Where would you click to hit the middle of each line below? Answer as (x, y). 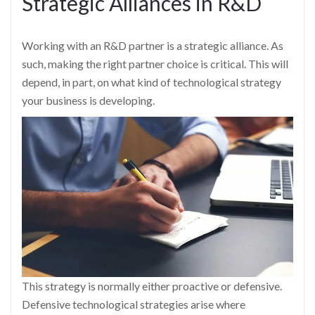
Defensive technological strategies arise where (134, 304)
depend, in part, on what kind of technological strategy (152, 82)
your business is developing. (88, 100)
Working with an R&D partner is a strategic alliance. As (153, 45)
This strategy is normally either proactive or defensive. (152, 286)
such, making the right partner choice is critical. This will (155, 63)
